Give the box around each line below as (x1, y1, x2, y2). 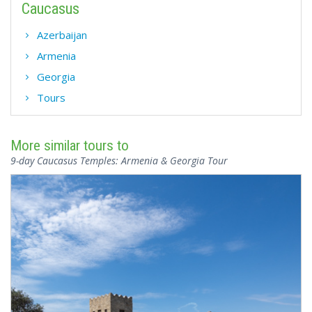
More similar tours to (10, 137, 129, 155)
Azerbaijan (37, 28, 87, 42)
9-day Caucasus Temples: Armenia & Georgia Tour (10, 154, 228, 168)
